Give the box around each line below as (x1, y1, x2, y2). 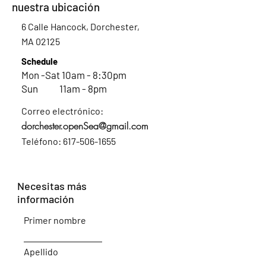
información (17, 192, 74, 205)
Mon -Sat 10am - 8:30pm (21, 69, 126, 81)
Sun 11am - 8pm (21, 83, 107, 94)
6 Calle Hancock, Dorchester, (21, 21, 140, 32)
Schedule (21, 56, 58, 66)
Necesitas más (17, 179, 87, 192)
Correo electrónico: (21, 105, 103, 116)
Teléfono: (21, 135, 63, 147)
